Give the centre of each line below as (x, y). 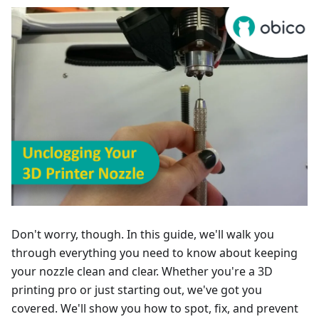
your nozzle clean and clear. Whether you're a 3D (142, 271)
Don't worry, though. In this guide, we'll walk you (143, 234)
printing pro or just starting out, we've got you (137, 289)
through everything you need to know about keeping (155, 252)
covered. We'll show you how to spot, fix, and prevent (155, 308)
